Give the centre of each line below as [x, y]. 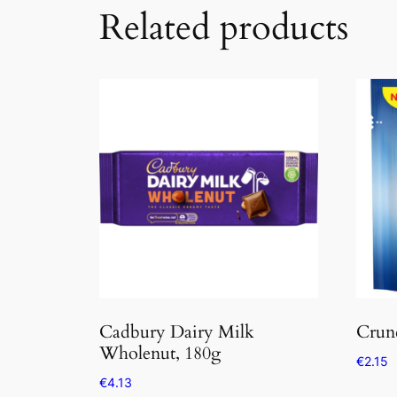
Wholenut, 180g [160, 354]
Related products [224, 28]
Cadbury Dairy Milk [177, 332]
